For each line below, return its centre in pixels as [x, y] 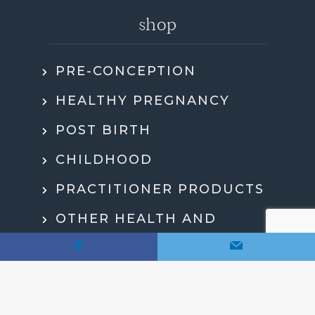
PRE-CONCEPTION [126, 71]
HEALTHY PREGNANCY [142, 100]
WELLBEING [102, 242]
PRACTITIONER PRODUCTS [160, 189]
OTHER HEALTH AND [136, 218]
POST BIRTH [103, 130]
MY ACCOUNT [108, 271]
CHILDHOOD [104, 159]
